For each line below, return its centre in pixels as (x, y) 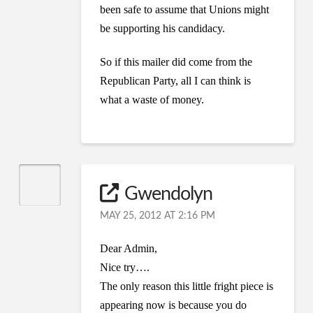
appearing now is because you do (174, 305)
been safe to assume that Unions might (185, 10)
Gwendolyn (168, 194)
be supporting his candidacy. (163, 29)
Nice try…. (125, 268)
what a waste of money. (152, 100)
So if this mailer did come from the (176, 62)
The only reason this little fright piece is (187, 286)
